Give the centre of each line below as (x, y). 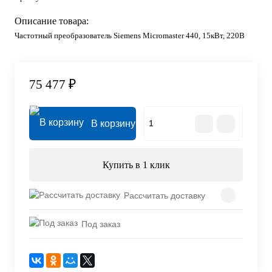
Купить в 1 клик (136, 165)
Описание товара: (52, 21)
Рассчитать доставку (165, 195)
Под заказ (101, 224)
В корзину (113, 124)
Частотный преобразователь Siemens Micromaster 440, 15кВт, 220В (130, 36)
